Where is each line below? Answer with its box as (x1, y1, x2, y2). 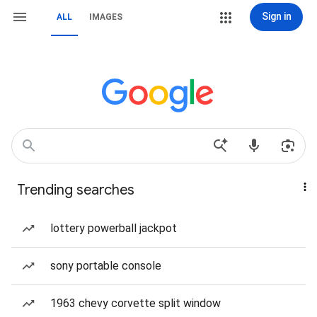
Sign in (261, 11, 292, 22)
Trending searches (17, 181, 134, 199)
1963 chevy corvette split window (50, 296, 221, 310)
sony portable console (50, 259, 161, 272)
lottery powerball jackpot (50, 221, 177, 235)
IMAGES (89, 12, 122, 22)
